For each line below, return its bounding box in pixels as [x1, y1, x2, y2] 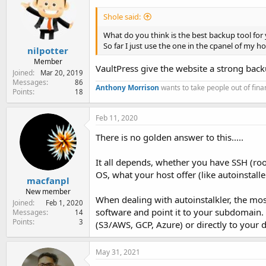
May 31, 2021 [96, 246, 140, 257]
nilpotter [27, 44, 68, 56]
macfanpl [26, 175, 69, 186]
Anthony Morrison [96, 82, 159, 93]
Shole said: [103, 11, 141, 23]
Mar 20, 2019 [40, 68, 83, 77]
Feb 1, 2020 [46, 198, 83, 207]
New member [25, 186, 71, 197]
